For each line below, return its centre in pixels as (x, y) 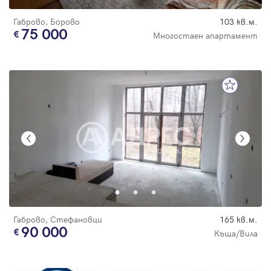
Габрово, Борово (47, 21)
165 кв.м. (239, 219)
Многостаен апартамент (205, 35)
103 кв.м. (239, 21)
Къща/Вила (236, 233)
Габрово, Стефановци (58, 219)
